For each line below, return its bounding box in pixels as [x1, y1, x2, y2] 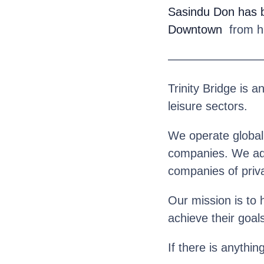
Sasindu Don [167, 5, 235, 18]
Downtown [167, 22, 222, 36]
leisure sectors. [167, 99, 247, 113]
